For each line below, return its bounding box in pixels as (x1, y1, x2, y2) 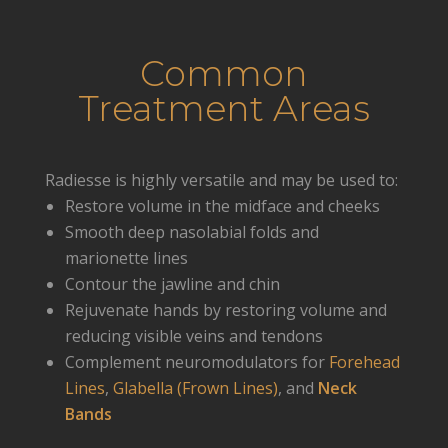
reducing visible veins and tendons (64, 325, 323, 348)
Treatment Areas (77, 87, 370, 131)
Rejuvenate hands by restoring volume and (64, 299, 387, 322)
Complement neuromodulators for (64, 351, 325, 374)
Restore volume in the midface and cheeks (64, 195, 380, 218)
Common (139, 52, 308, 96)
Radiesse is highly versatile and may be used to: (44, 169, 398, 192)
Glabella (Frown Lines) (112, 377, 278, 400)
